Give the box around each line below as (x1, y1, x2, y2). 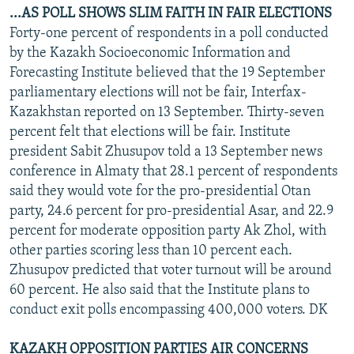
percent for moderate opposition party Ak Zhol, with (9, 223, 326, 239)
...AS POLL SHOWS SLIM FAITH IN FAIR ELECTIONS (9, 6, 332, 21)
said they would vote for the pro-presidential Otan (9, 183, 311, 199)
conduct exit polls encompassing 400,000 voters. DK (9, 302, 328, 318)
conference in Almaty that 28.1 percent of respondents (9, 164, 337, 179)
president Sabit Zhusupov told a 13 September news (9, 144, 322, 160)
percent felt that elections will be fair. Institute (9, 124, 291, 140)
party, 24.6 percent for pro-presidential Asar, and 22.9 (9, 203, 333, 219)
